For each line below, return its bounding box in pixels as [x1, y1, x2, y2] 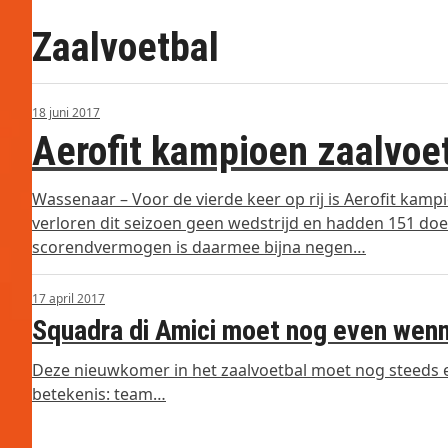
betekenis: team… [32, 383, 166, 405]
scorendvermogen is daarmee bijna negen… [32, 236, 366, 258]
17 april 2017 [32, 290, 105, 307]
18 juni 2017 [32, 104, 100, 121]
